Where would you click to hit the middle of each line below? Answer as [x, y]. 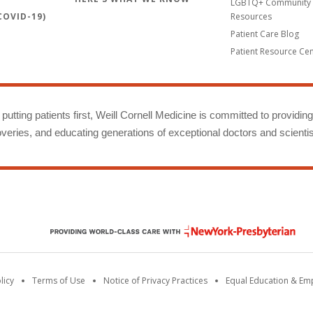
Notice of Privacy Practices [155, 280]
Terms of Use [59, 280]
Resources [251, 16]
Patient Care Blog [265, 34]
